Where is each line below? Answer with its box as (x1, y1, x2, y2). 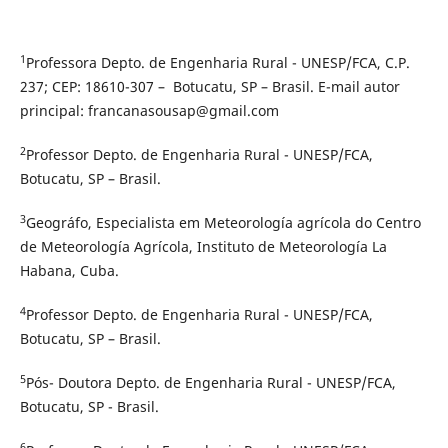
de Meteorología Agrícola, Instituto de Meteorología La (19, 237, 387, 257)
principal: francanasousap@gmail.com (19, 100, 279, 120)
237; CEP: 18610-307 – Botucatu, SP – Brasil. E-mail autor (19, 76, 400, 96)
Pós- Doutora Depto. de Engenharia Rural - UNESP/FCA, (25, 373, 396, 393)
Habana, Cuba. (19, 261, 119, 281)
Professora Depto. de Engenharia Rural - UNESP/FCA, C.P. (25, 52, 410, 72)
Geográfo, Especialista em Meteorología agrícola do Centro (25, 213, 421, 233)
